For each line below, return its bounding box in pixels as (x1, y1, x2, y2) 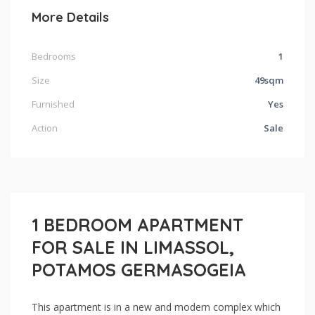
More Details (32, 9, 109, 26)
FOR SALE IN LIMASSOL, (32, 236, 234, 259)
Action (32, 122, 58, 135)
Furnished (32, 98, 75, 111)
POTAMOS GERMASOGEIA (32, 259, 246, 281)
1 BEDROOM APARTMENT (32, 214, 243, 236)
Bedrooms (32, 50, 76, 63)
